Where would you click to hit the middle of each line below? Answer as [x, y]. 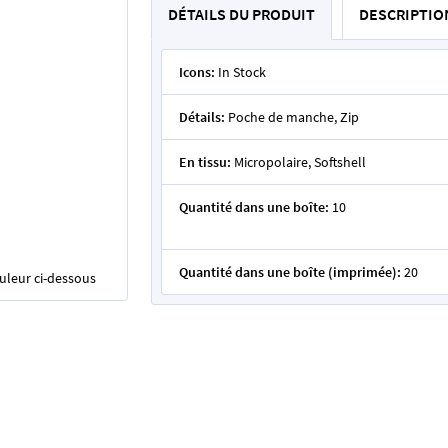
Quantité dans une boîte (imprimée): [290, 272]
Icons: [197, 72]
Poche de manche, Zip [293, 117]
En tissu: [205, 162]
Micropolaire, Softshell [300, 162]
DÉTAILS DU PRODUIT [241, 14]
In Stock [242, 72]
